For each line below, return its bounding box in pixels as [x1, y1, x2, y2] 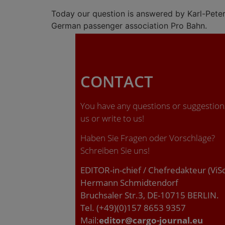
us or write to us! [80, 112, 144, 124]
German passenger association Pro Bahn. [51, 21, 207, 31]
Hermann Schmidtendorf [80, 177, 178, 189]
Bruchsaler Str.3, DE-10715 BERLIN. [80, 189, 219, 201]
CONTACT [80, 70, 153, 92]
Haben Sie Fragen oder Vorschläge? [80, 132, 215, 144]
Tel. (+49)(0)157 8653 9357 [80, 202, 186, 214]
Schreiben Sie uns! [80, 145, 150, 157]
